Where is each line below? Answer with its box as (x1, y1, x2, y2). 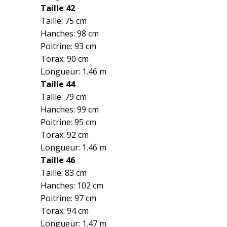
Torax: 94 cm (41, 205, 89, 216)
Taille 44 (41, 79, 75, 90)
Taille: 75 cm (41, 15, 87, 26)
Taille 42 (41, 3, 75, 14)
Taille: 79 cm (41, 91, 87, 102)
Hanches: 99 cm (41, 104, 99, 115)
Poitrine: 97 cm (41, 193, 96, 204)
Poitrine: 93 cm (41, 41, 96, 52)
